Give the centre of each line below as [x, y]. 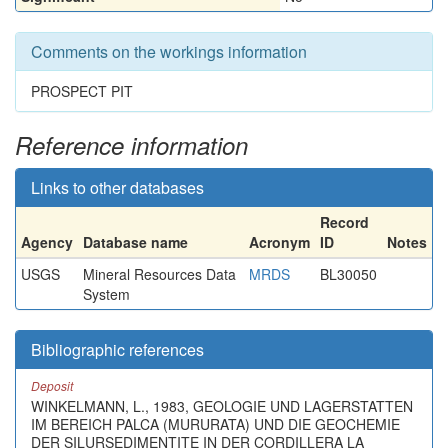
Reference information [131, 145]
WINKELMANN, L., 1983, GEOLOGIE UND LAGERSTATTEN [222, 406]
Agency [47, 242]
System [106, 294]
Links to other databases [117, 187]
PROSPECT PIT [82, 91]
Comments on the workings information [169, 51]
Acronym [279, 242]
